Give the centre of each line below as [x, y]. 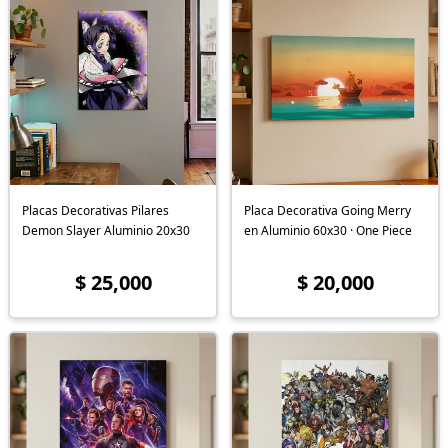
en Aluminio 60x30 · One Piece [328, 231]
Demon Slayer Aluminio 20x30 [147, 231]
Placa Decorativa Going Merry [327, 211]
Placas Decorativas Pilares [95, 211]
